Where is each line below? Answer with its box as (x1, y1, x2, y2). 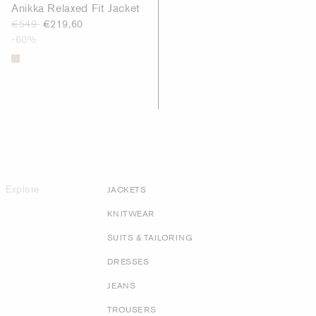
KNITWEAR (107, 208, 154, 219)
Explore (6, 183, 39, 195)
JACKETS (107, 184, 147, 195)
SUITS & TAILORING (107, 232, 193, 243)
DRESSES (107, 256, 150, 267)
